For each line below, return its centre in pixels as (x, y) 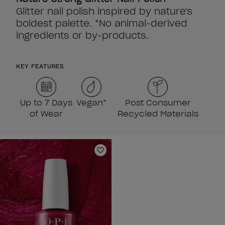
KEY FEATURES (40, 66)
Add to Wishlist (130, 155)
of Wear (46, 114)
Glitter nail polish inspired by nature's (104, 12)
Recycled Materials (158, 114)
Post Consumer (158, 103)
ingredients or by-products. (82, 36)
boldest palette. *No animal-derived (102, 24)
